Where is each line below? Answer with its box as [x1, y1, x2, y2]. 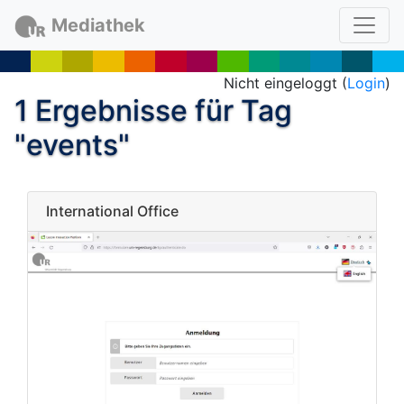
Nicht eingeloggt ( [224, 74, 347, 92]
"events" [14, 127, 130, 162]
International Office [46, 202, 179, 220]
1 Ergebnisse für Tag [14, 93, 292, 128]
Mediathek [50, 14, 145, 36]
